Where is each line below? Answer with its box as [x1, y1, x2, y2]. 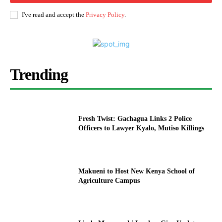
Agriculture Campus [78, 176, 140, 184]
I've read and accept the [22, 11, 86, 19]
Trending [10, 65, 68, 84]
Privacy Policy [86, 11, 124, 19]
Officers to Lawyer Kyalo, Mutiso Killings [78, 124, 205, 132]
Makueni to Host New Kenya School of [78, 167, 195, 175]
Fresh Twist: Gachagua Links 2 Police [78, 115, 192, 123]
